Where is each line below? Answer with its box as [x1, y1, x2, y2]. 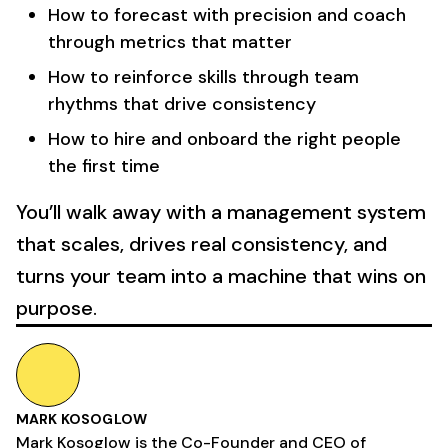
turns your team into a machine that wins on [16, 263, 426, 289]
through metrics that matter [48, 30, 292, 54]
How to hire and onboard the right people [48, 127, 401, 151]
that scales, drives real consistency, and [16, 231, 387, 257]
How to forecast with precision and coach [48, 3, 406, 27]
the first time [48, 154, 160, 178]
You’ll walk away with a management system [16, 199, 426, 225]
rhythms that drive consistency [48, 92, 316, 116]
